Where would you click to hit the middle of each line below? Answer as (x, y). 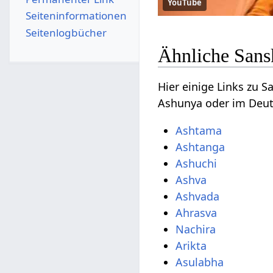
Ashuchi (197, 164)
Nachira (196, 229)
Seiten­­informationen (76, 16)
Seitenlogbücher (66, 32)
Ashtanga (200, 147)
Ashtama (199, 131)
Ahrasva (197, 213)
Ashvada (198, 197)
